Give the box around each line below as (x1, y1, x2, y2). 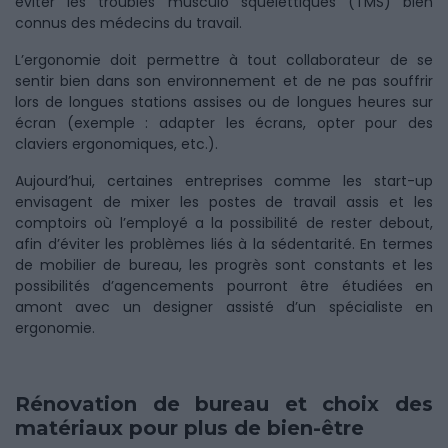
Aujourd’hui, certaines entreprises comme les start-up (15, 171, 433, 191)
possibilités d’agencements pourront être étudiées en (15, 276, 433, 296)
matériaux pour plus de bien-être (15, 416, 364, 440)
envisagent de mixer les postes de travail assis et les (15, 192, 433, 212)
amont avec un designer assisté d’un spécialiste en (15, 297, 433, 317)
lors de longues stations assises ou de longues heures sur (15, 92, 433, 112)
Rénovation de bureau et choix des (15, 392, 433, 416)
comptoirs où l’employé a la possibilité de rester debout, (15, 213, 433, 233)
